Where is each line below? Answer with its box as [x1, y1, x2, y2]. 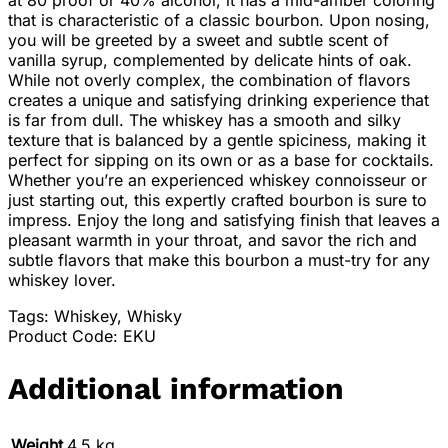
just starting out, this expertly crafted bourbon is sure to [8, 190, 427, 211]
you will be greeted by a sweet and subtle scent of [8, 30, 389, 51]
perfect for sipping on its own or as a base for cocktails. [8, 150, 434, 171]
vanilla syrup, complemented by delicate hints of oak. [8, 50, 412, 71]
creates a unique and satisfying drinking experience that [8, 90, 429, 111]
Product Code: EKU [8, 326, 156, 347]
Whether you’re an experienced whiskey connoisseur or [8, 170, 427, 191]
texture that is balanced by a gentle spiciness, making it [8, 130, 426, 151]
